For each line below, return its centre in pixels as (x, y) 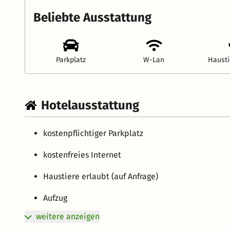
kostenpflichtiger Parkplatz (93, 133)
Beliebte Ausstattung (92, 17)
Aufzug (55, 198)
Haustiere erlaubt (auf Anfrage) (101, 176)
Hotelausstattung (90, 105)
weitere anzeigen (68, 216)
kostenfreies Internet (82, 155)
